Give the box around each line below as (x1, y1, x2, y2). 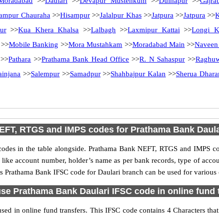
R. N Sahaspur (139, 55, 185, 63)
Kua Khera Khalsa (18, 26, 79, 34)
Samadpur (69, 70, 101, 78)
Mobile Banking (8, 41, 59, 48)
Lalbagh (90, 26, 116, 34)
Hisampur (60, 11, 90, 19)
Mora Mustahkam (68, 41, 123, 48)
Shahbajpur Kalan (110, 70, 166, 78)
